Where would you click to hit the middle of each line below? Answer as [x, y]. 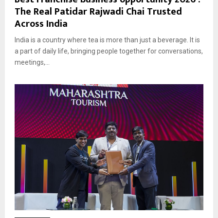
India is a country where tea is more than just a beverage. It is [107, 40]
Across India [41, 24]
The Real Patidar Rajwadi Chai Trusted [98, 12]
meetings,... [32, 63]
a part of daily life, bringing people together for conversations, [109, 51]
